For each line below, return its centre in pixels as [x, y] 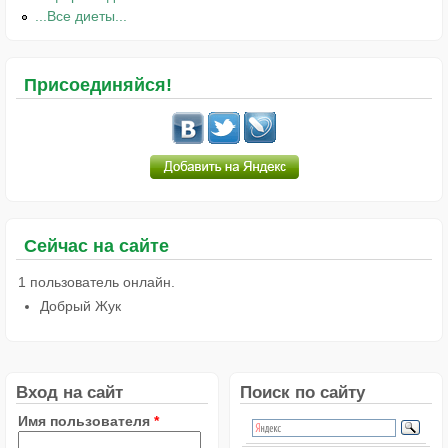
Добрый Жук [80, 306]
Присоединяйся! [98, 84]
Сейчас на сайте [96, 246]
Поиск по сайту [302, 391]
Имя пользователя [86, 420]
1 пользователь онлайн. [96, 282]
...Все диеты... [81, 15]
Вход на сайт [69, 391]
